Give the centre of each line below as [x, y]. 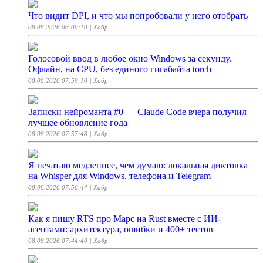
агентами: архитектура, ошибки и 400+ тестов [121, 230]
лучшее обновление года [78, 123]
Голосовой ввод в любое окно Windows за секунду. [130, 59]
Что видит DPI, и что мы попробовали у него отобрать [138, 16]
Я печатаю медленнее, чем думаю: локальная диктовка [138, 166]
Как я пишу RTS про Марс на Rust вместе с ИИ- [124, 219]
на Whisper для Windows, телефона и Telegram [119, 176]
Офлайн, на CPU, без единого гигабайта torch [120, 69]
